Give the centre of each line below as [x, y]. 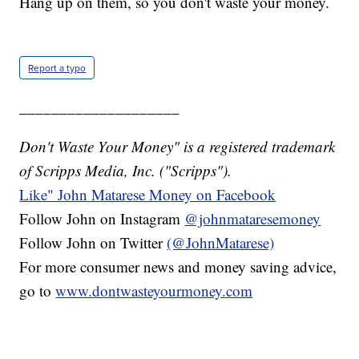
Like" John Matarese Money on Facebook [148, 194]
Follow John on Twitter [93, 242]
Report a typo [57, 67]
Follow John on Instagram [102, 218]
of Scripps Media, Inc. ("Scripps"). [126, 170]
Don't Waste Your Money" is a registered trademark [177, 146]
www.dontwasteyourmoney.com [154, 290]
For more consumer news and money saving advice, [178, 266]
